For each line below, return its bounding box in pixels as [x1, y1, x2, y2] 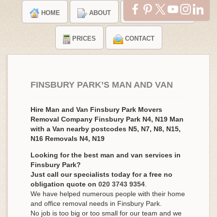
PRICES [72, 35, 96, 43]
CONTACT [124, 35, 155, 43]
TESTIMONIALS [140, 9, 187, 17]
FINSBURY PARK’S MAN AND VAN [31, 79, 173, 90]
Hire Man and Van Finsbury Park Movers [31, 105, 162, 113]
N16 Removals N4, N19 [31, 134, 105, 142]
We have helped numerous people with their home [31, 189, 185, 198]
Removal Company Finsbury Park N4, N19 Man [31, 115, 184, 123]
